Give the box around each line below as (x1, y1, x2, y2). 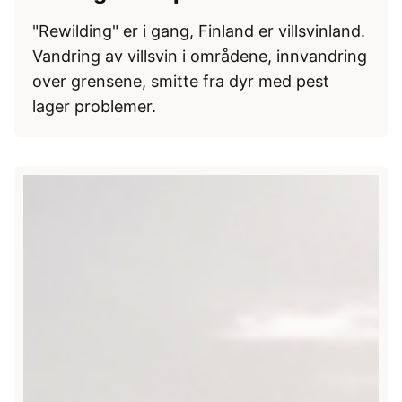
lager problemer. (32, 96, 156, 116)
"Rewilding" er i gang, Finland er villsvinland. (32, 21, 365, 40)
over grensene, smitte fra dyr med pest (32, 71, 329, 91)
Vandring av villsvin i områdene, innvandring (32, 46, 367, 66)
